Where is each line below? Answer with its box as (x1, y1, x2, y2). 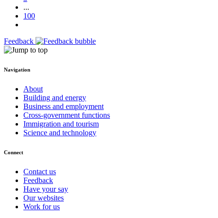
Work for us (23, 202, 60, 211)
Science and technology (23, 128, 96, 137)
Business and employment (23, 102, 104, 111)
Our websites (23, 194, 64, 202)
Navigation (4, 67, 30, 73)
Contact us (23, 167, 56, 176)
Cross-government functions (23, 111, 110, 120)
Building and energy (23, 93, 86, 102)
